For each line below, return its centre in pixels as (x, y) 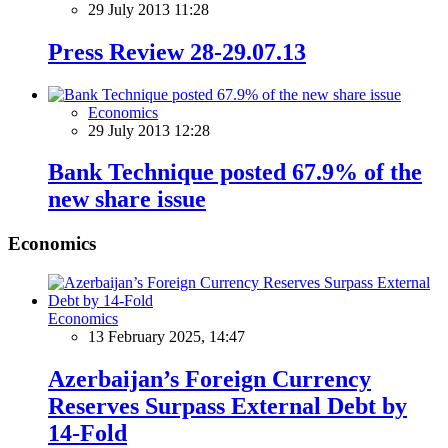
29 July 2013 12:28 (149, 130)
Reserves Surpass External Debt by (227, 405)
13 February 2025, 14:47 (166, 337)
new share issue (127, 199)
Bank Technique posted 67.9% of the (235, 172)
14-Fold (87, 432)
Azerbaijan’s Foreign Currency (209, 378)
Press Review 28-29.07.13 (177, 51)
